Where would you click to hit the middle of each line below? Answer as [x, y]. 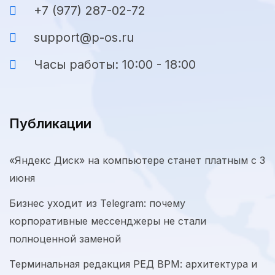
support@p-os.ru [84, 38]
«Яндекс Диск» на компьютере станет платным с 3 [137, 161]
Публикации [50, 124]
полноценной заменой [65, 239]
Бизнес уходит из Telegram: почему [97, 203]
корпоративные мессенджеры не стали [108, 221]
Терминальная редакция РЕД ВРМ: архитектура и [133, 264]
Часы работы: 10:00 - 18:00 [115, 65]
